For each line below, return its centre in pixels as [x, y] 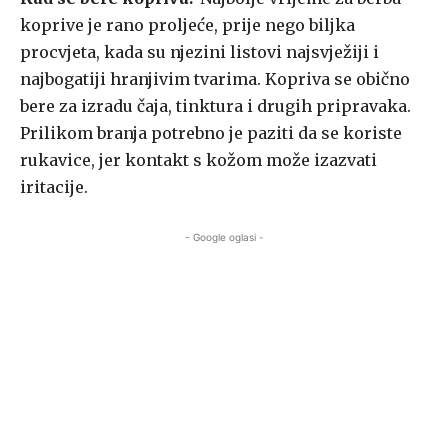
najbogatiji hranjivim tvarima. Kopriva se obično [215, 79]
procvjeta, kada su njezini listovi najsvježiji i [199, 52]
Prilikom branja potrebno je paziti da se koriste [211, 133]
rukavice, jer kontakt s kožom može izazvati [198, 160]
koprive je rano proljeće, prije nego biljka [187, 25]
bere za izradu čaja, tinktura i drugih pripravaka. [215, 106]
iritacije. [54, 187]
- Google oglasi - [224, 237]
